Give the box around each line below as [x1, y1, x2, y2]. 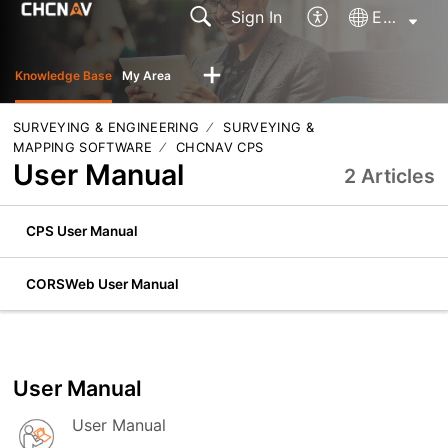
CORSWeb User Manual [25, 275, 179, 292]
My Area [122, 67, 171, 83]
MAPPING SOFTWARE [12, 138, 152, 155]
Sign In [231, 7, 283, 28]
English [382, 7, 396, 28]
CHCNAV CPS [176, 138, 264, 155]
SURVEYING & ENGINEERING [12, 118, 200, 135]
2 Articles [344, 163, 436, 188]
